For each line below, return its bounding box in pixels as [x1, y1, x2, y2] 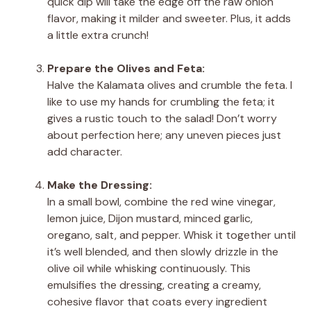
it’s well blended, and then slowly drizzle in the [47, 244, 278, 259]
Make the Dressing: [47, 177, 152, 192]
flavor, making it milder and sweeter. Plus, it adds [47, 10, 291, 26]
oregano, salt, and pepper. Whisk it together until [47, 227, 296, 242]
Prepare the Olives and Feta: [47, 60, 205, 76]
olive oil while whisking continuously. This [47, 260, 251, 276]
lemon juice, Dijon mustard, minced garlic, [47, 210, 253, 226]
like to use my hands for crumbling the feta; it [47, 94, 275, 109]
